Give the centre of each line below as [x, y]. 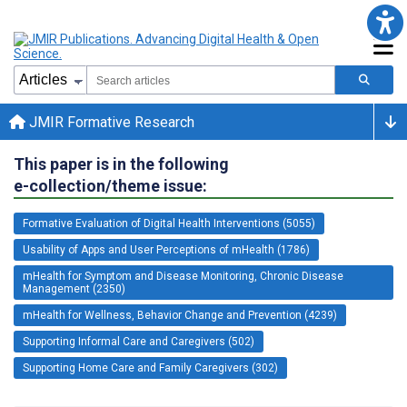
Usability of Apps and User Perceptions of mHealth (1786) [166, 249]
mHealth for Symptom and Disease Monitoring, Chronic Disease [183, 276]
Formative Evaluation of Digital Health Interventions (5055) [169, 223]
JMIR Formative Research [110, 122]
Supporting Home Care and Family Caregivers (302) [150, 367]
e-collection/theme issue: [110, 185]
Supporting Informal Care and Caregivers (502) [139, 341]
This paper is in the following [121, 164]
